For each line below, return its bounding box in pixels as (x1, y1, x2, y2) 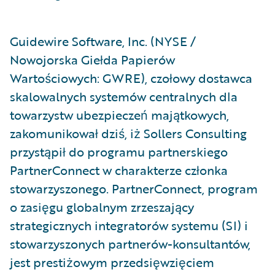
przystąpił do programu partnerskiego (10, 142, 228, 161)
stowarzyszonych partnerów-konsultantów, (10, 234, 250, 253)
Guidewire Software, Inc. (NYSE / (10, 32, 196, 50)
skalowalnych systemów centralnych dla (10, 87, 238, 106)
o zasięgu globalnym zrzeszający (10, 198, 194, 216)
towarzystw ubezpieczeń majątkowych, (10, 106, 229, 124)
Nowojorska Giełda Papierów (10, 50, 175, 69)
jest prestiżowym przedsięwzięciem (10, 253, 214, 271)
